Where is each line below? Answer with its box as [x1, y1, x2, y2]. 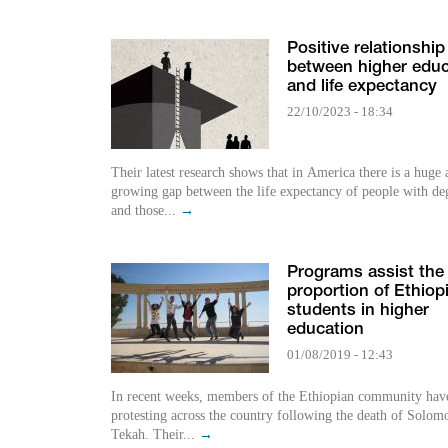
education [287, 322, 364, 338]
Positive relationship [287, 41, 445, 57]
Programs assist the [287, 265, 444, 281]
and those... [111, 203, 180, 219]
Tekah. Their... [111, 427, 199, 443]
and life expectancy [287, 79, 437, 95]
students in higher [287, 303, 429, 319]
